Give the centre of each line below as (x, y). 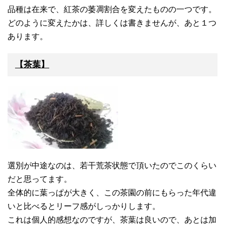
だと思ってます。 (40, 179)
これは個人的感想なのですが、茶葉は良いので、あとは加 (112, 219)
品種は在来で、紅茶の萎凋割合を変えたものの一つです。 (112, 9)
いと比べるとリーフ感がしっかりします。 (84, 206)
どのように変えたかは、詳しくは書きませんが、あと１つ (112, 23)
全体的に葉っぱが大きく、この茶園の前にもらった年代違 (112, 192)
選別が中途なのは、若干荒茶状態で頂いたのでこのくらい (112, 165)
